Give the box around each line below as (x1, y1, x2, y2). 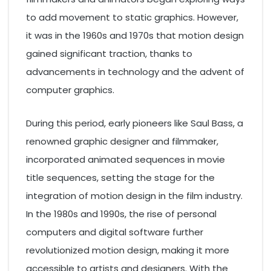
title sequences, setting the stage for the (26, 171, 215, 184)
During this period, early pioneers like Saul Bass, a (26, 116, 243, 129)
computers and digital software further (26, 225, 203, 238)
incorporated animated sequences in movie (26, 152, 225, 166)
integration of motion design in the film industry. (26, 189, 243, 202)
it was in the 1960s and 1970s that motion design (26, 28, 244, 42)
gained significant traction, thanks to (26, 47, 192, 60)
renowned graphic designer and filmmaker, (26, 134, 218, 148)
